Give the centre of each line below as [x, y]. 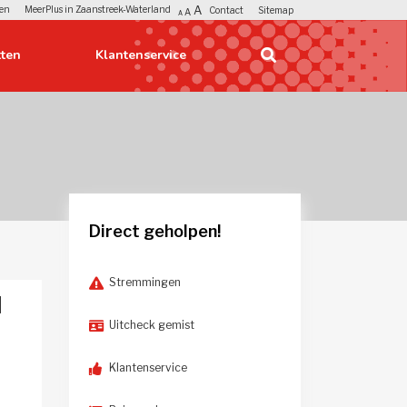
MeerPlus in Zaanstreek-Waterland [98, 9]
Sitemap [275, 10]
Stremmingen [145, 283]
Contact [226, 10]
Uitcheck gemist [152, 325]
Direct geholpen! [155, 231]
